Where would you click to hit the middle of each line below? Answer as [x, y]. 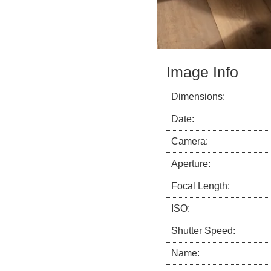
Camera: [190, 142]
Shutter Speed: [203, 231]
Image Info [202, 73]
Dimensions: [198, 97]
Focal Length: [201, 186]
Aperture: [191, 164]
